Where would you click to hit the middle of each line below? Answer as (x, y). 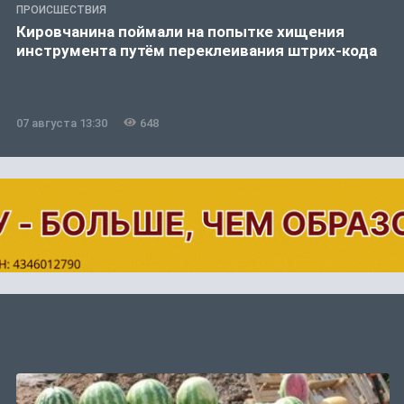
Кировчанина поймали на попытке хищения (180, 31)
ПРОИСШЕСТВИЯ (61, 9)
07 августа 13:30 (62, 123)
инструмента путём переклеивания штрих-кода (197, 50)
